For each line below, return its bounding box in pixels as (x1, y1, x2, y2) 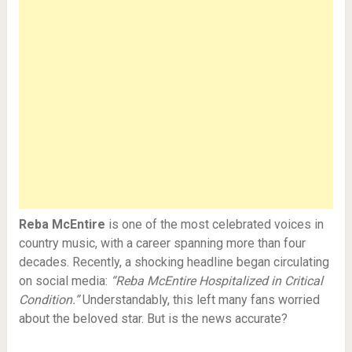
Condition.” (18, 292, 79, 307)
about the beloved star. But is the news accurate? (18, 311, 288, 326)
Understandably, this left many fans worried (79, 292, 320, 307)
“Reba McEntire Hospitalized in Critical (110, 273, 323, 288)
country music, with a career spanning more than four (18, 236, 306, 251)
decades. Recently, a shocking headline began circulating (18, 255, 329, 269)
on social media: (18, 273, 111, 288)
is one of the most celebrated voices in (104, 217, 324, 232)
